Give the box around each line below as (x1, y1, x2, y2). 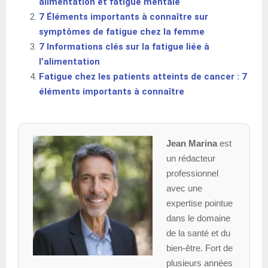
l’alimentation (39, 56, 100, 67)
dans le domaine (166, 212, 230, 223)
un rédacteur (166, 153, 215, 163)
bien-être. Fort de (166, 242, 233, 253)
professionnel (166, 167, 218, 178)
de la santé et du (166, 227, 230, 238)
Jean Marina (166, 138, 217, 148)
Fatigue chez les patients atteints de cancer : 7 (39, 71, 247, 82)
